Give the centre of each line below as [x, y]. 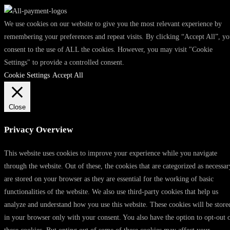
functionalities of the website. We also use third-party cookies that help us [111, 192]
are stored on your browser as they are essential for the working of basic [109, 179]
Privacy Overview [39, 129]
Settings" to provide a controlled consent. [64, 63]
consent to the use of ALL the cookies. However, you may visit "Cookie [108, 50]
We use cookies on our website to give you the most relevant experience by [113, 24]
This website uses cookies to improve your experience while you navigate [111, 154]
